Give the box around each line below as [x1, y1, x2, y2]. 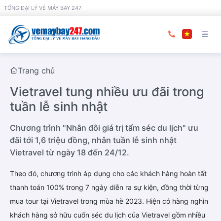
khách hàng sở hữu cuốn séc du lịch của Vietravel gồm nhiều [10, 210, 205, 219]
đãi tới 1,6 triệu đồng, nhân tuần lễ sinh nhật [10, 135, 177, 145]
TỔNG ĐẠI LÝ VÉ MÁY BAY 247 [4, 4, 81, 11]
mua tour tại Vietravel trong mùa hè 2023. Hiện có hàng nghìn [10, 196, 208, 205]
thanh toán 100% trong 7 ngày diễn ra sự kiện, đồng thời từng [10, 183, 209, 191]
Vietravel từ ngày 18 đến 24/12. [10, 147, 129, 157]
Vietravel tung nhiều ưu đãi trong [10, 83, 204, 99]
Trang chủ [18, 65, 55, 75]
